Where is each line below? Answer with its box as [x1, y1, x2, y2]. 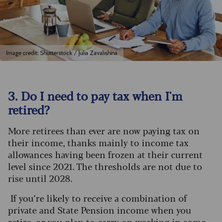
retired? [8, 100, 53, 118]
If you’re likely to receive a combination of [8, 191, 187, 204]
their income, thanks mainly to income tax [8, 135, 189, 149]
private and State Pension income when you [8, 203, 191, 216]
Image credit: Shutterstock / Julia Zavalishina [6, 50, 117, 56]
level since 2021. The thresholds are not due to [8, 159, 202, 172]
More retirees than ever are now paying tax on [8, 123, 200, 137]
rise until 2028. [8, 171, 75, 184]
